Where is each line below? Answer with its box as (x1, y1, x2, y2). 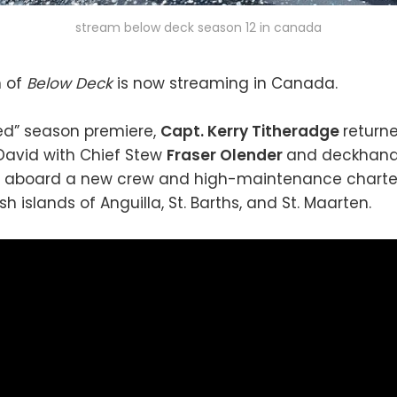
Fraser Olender (167, 144, 286, 167)
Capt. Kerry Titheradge (160, 121, 343, 143)
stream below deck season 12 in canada (75, 19, 322, 36)
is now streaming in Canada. (117, 73, 338, 94)
